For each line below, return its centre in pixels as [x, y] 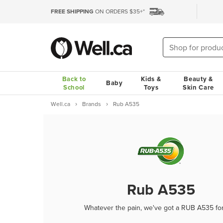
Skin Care [198, 87]
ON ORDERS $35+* [119, 11]
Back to [74, 79]
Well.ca [60, 104]
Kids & [151, 79]
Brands [92, 104]
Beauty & [198, 79]
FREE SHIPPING [72, 11]
